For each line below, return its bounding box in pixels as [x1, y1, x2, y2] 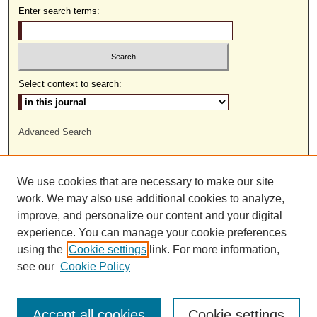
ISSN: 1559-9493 [100, 158, 217, 169]
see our [17, 260, 54, 272]
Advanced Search [18, 126, 92, 137]
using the [17, 243, 63, 255]
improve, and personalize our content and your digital [17, 209, 282, 221]
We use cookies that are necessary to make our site [17, 175, 274, 188]
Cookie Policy [60, 260, 130, 272]
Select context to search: [18, 78, 122, 89]
